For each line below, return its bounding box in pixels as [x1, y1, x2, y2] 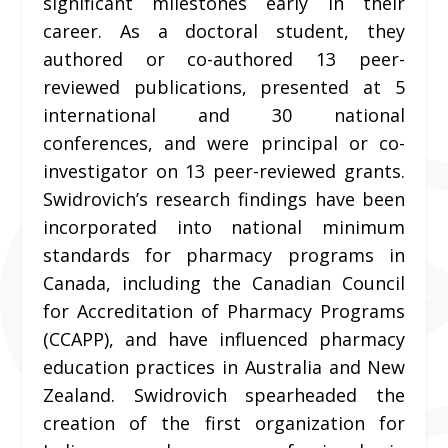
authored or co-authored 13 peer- [42, 46, 406, 71]
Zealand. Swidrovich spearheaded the [42, 382, 406, 407]
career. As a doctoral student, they [42, 18, 406, 43]
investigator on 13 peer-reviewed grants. [42, 158, 406, 183]
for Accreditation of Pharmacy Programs [42, 298, 406, 323]
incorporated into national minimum [42, 214, 406, 239]
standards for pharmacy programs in [42, 242, 406, 267]
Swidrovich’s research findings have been [42, 186, 406, 211]
